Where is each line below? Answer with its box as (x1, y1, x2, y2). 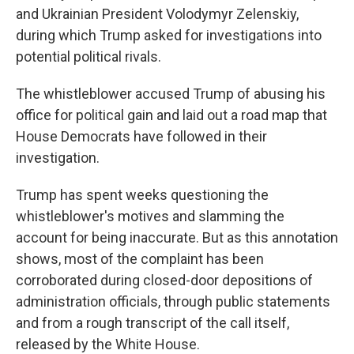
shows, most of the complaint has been (16, 250, 264, 267)
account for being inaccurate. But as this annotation (16, 229, 338, 246)
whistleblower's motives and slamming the (16, 208, 284, 224)
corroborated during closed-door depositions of (16, 272, 313, 288)
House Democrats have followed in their (16, 128, 267, 145)
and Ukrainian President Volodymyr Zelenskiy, (16, 6, 299, 22)
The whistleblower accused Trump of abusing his (16, 85, 326, 102)
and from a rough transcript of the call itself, (16, 314, 289, 331)
